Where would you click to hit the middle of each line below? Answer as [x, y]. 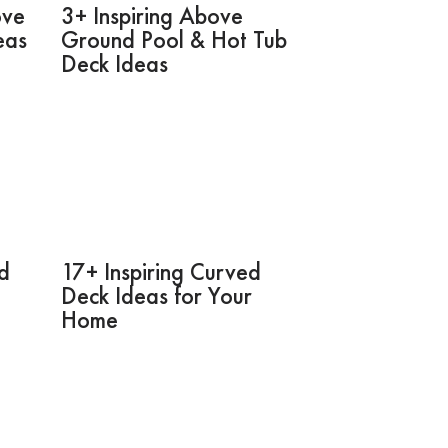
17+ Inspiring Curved [161, 271]
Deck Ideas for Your [156, 295]
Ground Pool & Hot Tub [174, 39]
